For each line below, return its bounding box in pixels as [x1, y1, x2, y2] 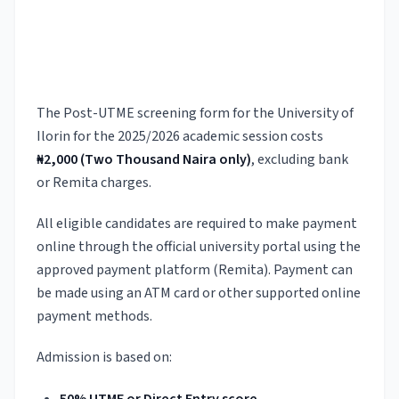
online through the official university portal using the [37, 237, 361, 256]
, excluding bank [251, 150, 348, 169]
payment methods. [37, 306, 155, 326]
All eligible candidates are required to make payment [37, 214, 357, 233]
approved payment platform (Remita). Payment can [37, 260, 353, 280]
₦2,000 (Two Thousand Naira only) [37, 150, 251, 169]
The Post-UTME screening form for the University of [37, 103, 354, 123]
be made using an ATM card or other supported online [37, 283, 361, 303]
